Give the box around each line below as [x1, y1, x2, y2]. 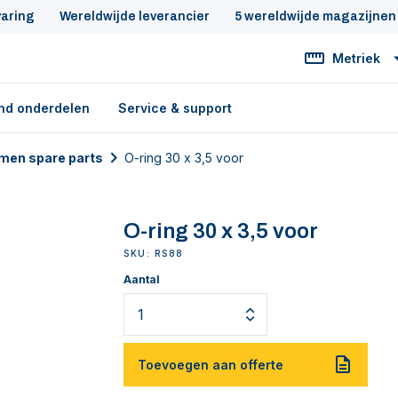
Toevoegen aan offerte [138, 357, 283, 372]
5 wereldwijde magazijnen [235, 10, 396, 23]
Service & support [118, 100, 232, 115]
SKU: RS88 [123, 248, 184, 259]
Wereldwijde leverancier [60, 10, 210, 23]
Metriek [332, 51, 380, 66]
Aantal [123, 273, 160, 286]
